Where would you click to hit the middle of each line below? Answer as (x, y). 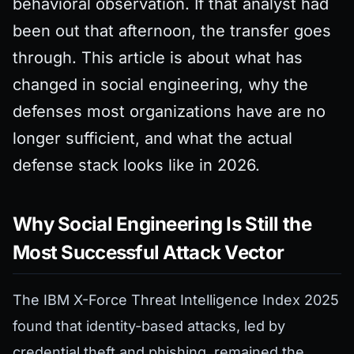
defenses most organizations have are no (169, 111)
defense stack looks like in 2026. (136, 165)
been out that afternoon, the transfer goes (172, 31)
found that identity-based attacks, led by (149, 326)
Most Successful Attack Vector (149, 252)
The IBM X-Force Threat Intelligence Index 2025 (176, 300)
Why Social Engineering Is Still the (162, 224)
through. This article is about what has (158, 58)
